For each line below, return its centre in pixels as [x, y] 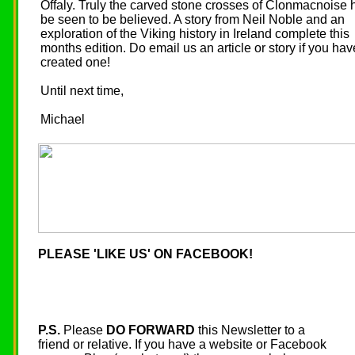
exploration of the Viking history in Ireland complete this [195, 34]
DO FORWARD [151, 330]
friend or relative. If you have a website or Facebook [182, 344]
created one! [75, 62]
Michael [63, 119]
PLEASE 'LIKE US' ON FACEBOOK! [145, 254]
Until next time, [82, 91]
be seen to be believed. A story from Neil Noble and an [193, 19]
